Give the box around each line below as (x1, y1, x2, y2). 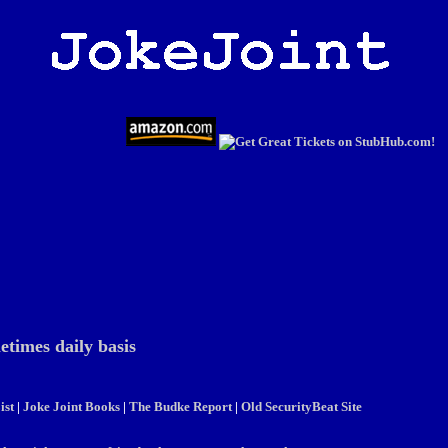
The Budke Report (129, 399, 232, 414)
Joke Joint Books (23, 399, 120, 414)
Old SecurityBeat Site (241, 399, 362, 414)
